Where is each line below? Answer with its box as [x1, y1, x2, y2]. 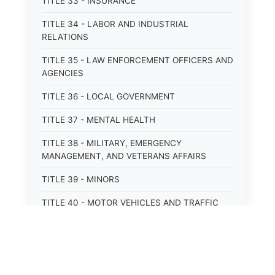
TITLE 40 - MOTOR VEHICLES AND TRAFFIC [42, 198, 219, 207]
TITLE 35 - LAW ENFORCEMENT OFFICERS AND [42, 55, 233, 65]
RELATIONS [42, 32, 88, 42]
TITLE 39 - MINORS [42, 174, 120, 184]
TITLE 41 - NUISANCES [42, 221, 134, 231]
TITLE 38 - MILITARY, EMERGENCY [42, 138, 182, 148]
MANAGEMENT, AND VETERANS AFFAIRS [42, 151, 206, 161]
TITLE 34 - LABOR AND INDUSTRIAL [42, 19, 188, 29]
